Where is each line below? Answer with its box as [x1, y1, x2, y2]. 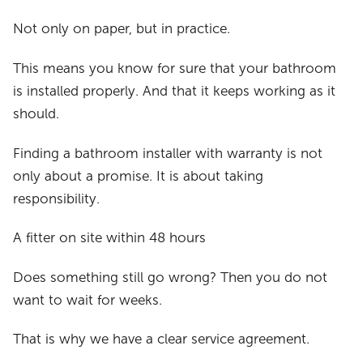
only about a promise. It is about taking [13, 168, 264, 184]
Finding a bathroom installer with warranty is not [13, 145, 323, 161]
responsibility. [13, 190, 100, 207]
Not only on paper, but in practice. [13, 21, 231, 37]
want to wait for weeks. [13, 292, 163, 308]
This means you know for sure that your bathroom [13, 61, 337, 77]
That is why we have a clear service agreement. [13, 331, 310, 348]
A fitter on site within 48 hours [13, 230, 207, 246]
